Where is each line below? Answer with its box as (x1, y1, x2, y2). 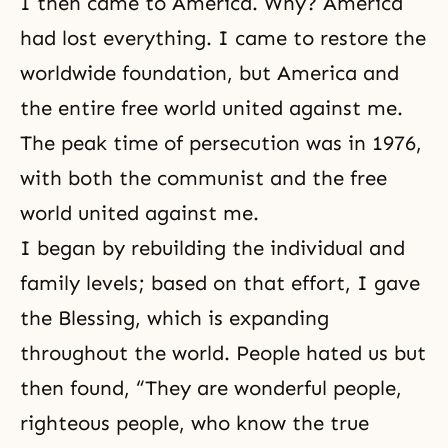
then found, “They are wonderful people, (20, 376, 402, 400)
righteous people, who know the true (20, 411, 369, 435)
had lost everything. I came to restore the (20, 26, 426, 50)
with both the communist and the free (20, 166, 387, 190)
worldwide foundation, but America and (20, 61, 399, 85)
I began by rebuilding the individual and (20, 236, 405, 260)
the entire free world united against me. (20, 96, 403, 120)
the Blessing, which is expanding (20, 306, 329, 330)
